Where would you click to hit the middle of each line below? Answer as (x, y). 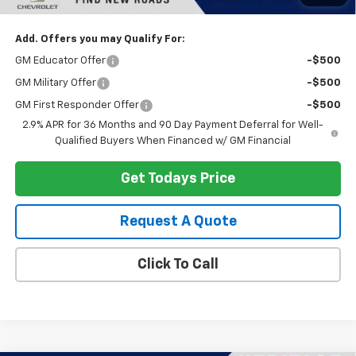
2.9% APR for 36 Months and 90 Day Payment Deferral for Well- (172, 125)
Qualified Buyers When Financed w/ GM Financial (172, 141)
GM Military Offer (55, 83)
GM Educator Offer (60, 60)
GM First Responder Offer (77, 105)
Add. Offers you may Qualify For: (100, 39)
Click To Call (178, 264)
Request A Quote (178, 221)
